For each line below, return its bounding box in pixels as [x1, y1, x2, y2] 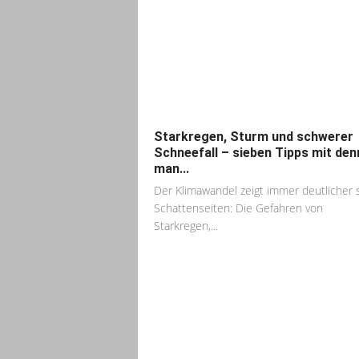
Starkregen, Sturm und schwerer [154, 195, 353, 211]
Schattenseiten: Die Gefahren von [154, 266, 323, 282]
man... [154, 227, 189, 243]
